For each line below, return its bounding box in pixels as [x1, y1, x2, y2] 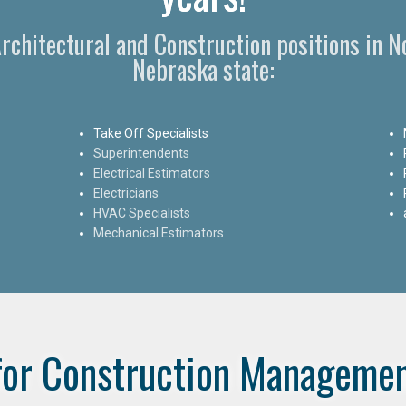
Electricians [93, 185, 159, 200]
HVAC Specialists [93, 205, 191, 220]
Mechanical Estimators [93, 225, 225, 240]
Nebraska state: [131, 50, 275, 88]
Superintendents [93, 145, 190, 160]
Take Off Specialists [93, 125, 209, 140]
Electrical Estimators [93, 165, 211, 180]
